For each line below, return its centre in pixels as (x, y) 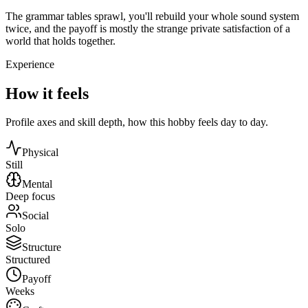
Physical (40, 153)
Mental (37, 184)
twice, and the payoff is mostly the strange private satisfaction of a (148, 28)
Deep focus (30, 197)
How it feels (47, 93)
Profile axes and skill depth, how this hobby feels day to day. (137, 122)
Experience (30, 64)
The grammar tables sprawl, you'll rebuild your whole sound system (152, 16)
